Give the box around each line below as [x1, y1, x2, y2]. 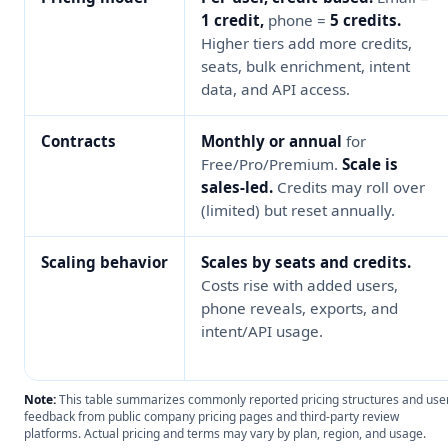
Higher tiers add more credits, [201, 32, 412, 53]
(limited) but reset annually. [201, 199, 395, 220]
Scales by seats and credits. [201, 251, 411, 272]
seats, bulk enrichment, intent [201, 55, 410, 76]
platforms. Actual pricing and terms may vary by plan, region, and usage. [24, 424, 426, 442]
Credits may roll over [273, 176, 425, 197]
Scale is [342, 153, 398, 174]
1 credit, [201, 9, 264, 30]
